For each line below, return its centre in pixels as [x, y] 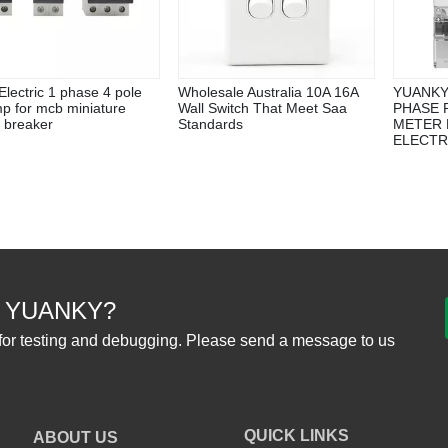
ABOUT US [76, 437]
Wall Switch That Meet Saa [262, 107]
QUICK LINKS [296, 435]
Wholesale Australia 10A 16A [268, 91]
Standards [210, 123]
